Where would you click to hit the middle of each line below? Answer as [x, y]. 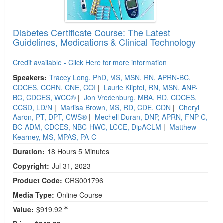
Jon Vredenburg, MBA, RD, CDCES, [140, 97]
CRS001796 [84, 180]
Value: [23, 209]
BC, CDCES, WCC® [44, 97]
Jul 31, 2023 [72, 166]
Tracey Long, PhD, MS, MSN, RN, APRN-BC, [120, 77]
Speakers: [30, 77]
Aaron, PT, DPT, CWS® [50, 117]
